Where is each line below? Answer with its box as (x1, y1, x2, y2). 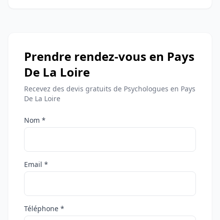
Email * (24, 160, 48, 169)
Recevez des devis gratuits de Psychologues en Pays (24, 84, 195, 94)
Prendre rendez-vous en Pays (24, 48, 194, 65)
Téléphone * (24, 204, 64, 214)
